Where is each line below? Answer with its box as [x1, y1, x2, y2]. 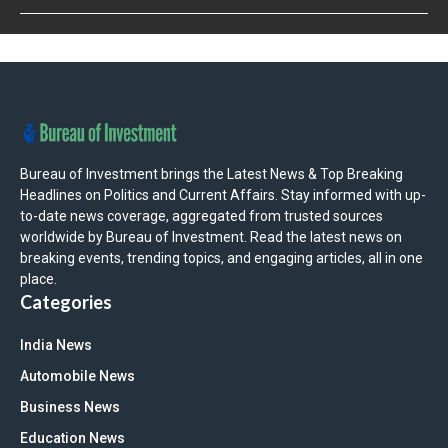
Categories [20, 291, 112, 314]
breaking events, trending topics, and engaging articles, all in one [20, 250, 423, 267]
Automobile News [20, 368, 135, 385]
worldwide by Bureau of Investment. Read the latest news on [20, 229, 402, 246]
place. [20, 271, 57, 288]
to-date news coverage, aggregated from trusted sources [20, 208, 383, 225]
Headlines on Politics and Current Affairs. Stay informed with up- [20, 187, 426, 204]
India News [20, 337, 92, 354]
